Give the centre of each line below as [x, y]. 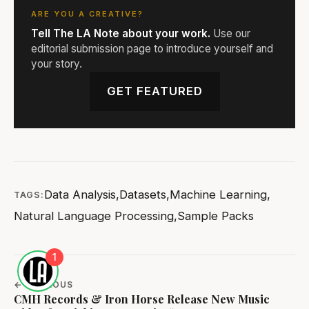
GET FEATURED [154, 91]
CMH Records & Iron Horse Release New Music [142, 299]
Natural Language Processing [94, 216]
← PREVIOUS [43, 285]
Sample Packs [216, 216]
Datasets [143, 195]
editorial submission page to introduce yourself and [152, 49]
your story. [57, 64]
